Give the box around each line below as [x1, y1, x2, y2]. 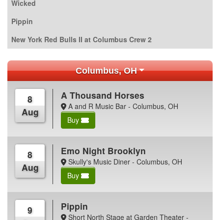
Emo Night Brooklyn [61, 144, 146, 157]
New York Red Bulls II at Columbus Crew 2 [11, 34, 152, 44]
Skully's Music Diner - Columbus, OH [66, 156, 182, 166]
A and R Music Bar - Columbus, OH [66, 101, 178, 111]
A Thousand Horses [61, 88, 145, 101]
